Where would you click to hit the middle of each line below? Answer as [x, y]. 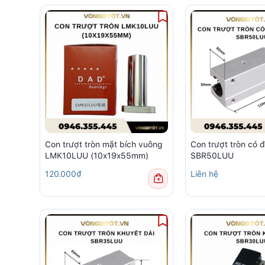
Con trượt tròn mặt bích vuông [104, 144]
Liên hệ [204, 174]
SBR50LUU [212, 155]
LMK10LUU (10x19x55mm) [97, 155]
